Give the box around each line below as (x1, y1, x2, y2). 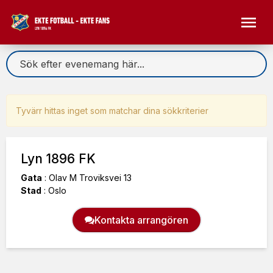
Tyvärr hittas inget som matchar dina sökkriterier (16, 105, 208, 116)
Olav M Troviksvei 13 (46, 172, 132, 183)
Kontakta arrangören (94, 213, 188, 226)
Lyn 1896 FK (21, 151, 96, 166)
